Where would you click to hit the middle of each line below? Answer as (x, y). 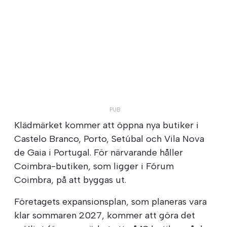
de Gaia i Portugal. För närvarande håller (99, 152)
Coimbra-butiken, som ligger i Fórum (94, 166)
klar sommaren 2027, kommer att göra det (105, 215)
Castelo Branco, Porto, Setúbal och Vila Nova (109, 139)
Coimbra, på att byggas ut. (70, 180)
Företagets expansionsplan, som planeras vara (110, 201)
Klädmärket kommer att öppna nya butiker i (106, 125)
